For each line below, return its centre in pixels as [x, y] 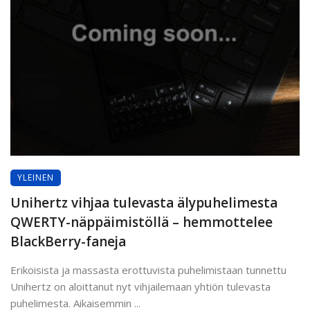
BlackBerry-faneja [68, 241]
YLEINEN [36, 177]
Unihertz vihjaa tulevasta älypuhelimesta [144, 202]
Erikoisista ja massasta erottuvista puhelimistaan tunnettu [148, 270]
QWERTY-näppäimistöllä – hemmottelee [142, 222]
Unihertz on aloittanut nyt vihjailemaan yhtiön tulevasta [140, 286]
